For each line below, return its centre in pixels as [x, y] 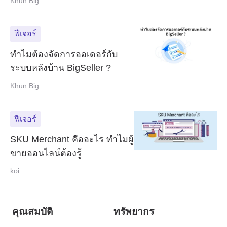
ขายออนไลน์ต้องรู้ [46, 153]
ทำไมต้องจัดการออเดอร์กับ [64, 54]
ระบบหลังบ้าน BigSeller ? [61, 68]
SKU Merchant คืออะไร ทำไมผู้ [72, 139]
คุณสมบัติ [32, 212]
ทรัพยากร [134, 212]
